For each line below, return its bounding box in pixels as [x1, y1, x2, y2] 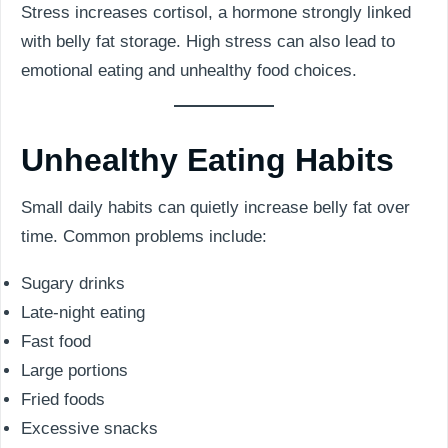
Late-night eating [21, 303, 145, 322]
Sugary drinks [21, 274, 125, 293]
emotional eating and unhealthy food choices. [21, 61, 357, 80]
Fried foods [21, 390, 105, 409]
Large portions [21, 361, 128, 380]
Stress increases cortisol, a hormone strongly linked [21, 3, 411, 22]
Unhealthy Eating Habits [21, 142, 394, 178]
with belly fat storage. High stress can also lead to [21, 32, 395, 51]
